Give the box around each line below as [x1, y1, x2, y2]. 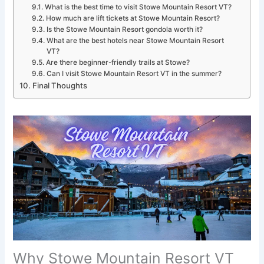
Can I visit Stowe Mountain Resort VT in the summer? [46, 70, 222, 78]
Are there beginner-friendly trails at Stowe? [45, 58, 190, 67]
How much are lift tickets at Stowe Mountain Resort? [45, 14, 220, 23]
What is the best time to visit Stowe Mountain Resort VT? [44, 3, 232, 12]
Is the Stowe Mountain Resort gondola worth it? [46, 25, 203, 34]
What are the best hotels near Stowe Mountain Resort [46, 37, 224, 45]
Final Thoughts [32, 81, 88, 91]
